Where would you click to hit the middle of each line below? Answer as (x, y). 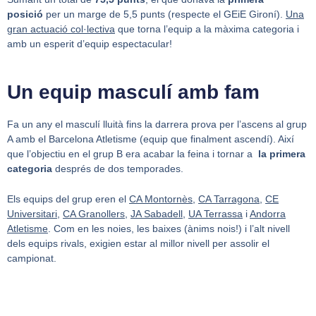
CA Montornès (161, 199)
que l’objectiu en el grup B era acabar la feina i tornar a (131, 153)
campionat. (32, 259)
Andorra (268, 214)
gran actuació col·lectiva (61, 29)
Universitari (32, 214)
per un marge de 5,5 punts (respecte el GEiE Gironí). (166, 14)
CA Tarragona (229, 199)
